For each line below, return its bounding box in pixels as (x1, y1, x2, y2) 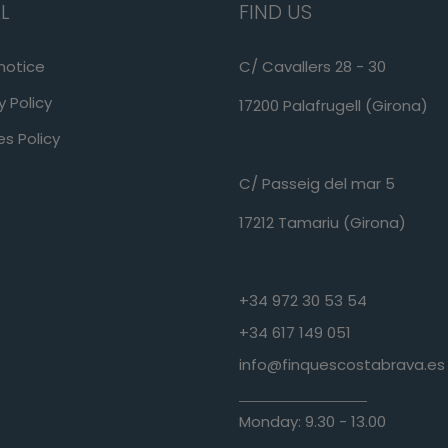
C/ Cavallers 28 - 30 (239, 55, 386, 77)
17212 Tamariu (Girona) (239, 211, 406, 233)
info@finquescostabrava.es (239, 353, 445, 375)
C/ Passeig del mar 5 (239, 172, 395, 194)
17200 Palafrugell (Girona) (239, 94, 428, 116)
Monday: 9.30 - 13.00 (239, 410, 386, 432)
